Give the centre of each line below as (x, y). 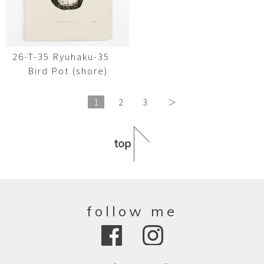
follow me (132, 211)
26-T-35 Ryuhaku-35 (67, 56)
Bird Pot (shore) (67, 70)
